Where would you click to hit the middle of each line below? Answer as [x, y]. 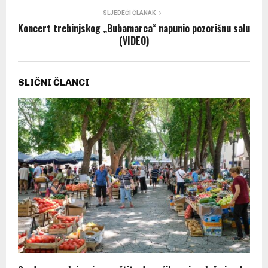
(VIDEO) [134, 41]
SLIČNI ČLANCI [54, 83]
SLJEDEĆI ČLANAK [129, 13]
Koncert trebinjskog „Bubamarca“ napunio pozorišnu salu [134, 28]
